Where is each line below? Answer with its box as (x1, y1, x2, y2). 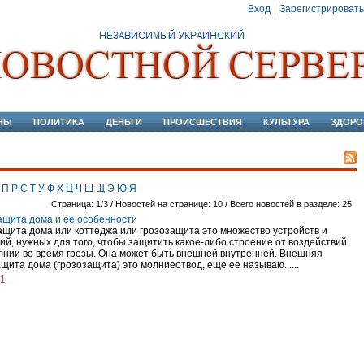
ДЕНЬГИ (106, 117, 142, 127)
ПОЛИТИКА (33, 117, 84, 127)
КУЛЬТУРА (263, 117, 310, 127)
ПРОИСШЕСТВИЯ (163, 117, 242, 127)
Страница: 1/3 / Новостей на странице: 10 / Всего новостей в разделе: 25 (51, 199, 352, 209)
